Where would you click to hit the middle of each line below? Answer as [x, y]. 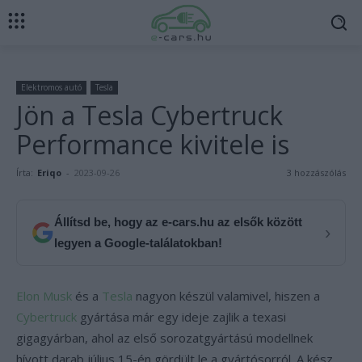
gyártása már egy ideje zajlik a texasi [181, 317]
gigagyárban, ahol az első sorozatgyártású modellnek [164, 338]
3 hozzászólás [316, 173]
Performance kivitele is [153, 144]
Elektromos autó [51, 87]
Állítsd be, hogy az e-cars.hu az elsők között [178, 222]
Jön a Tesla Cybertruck [149, 115]
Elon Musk [44, 296]
